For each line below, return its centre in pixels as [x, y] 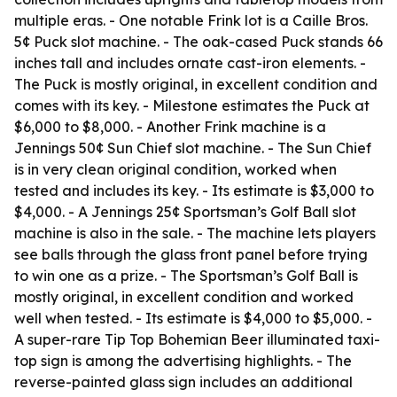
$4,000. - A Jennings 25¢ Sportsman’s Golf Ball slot [185, 212]
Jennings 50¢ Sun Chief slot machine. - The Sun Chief [193, 148]
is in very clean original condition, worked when [175, 169]
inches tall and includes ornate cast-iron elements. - [190, 63]
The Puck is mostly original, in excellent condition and [196, 84]
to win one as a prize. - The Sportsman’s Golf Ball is [186, 276]
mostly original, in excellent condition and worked [184, 297]
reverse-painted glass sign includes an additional [183, 382]
